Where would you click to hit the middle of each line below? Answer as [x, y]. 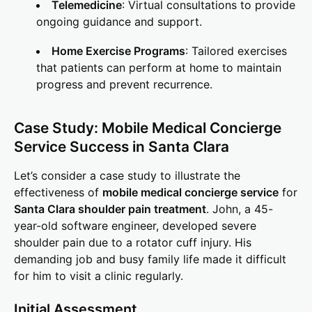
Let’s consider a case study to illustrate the [127, 176]
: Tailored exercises [236, 51]
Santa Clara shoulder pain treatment [110, 209]
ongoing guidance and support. [119, 22]
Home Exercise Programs [118, 51]
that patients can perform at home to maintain [159, 68]
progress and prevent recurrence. [124, 85]
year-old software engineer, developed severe [135, 226]
